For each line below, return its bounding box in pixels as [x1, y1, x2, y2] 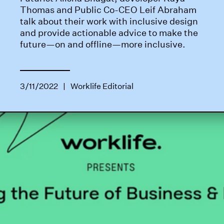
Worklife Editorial [70, 81, 133, 91]
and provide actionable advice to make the [20, 27, 198, 38]
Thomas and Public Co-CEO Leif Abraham [20, 4, 196, 15]
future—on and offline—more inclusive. [20, 39, 185, 49]
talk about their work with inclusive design [20, 16, 198, 26]
